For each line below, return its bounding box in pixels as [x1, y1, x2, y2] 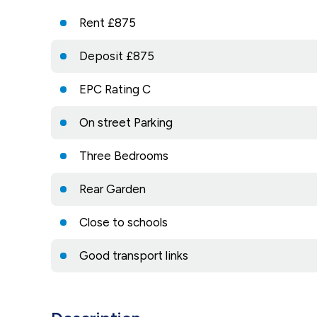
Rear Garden [79, 181, 146, 196]
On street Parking [79, 115, 173, 129]
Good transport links [79, 248, 188, 263]
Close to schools [79, 214, 168, 229]
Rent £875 [79, 15, 136, 30]
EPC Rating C [79, 81, 151, 96]
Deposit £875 [79, 48, 154, 63]
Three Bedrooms [79, 148, 168, 163]
